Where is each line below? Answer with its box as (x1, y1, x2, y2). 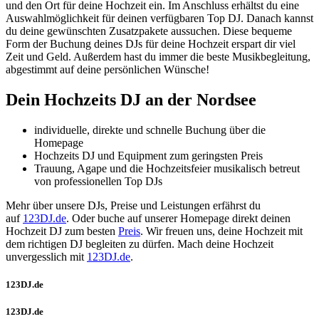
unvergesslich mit (6, 250, 87, 263)
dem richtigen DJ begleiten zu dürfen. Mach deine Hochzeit (6, 237, 273, 250)
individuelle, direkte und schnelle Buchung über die (34, 123, 266, 136)
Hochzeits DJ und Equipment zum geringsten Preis (34, 149, 263, 162)
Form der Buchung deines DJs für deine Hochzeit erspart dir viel (6, 37, 296, 50)
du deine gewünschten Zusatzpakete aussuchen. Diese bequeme (6, 24, 292, 37)
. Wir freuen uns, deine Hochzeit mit (140, 224, 303, 237)
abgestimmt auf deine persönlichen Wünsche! (6, 63, 209, 75)
